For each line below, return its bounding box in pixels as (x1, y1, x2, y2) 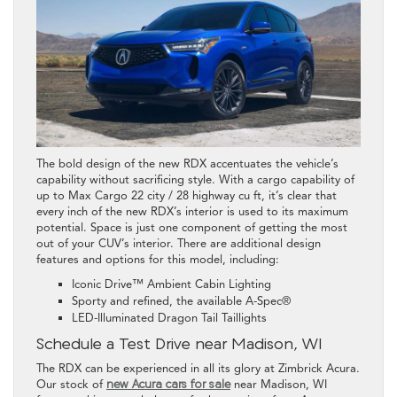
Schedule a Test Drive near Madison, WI (36, 333, 323, 353)
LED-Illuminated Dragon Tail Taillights (72, 310, 267, 325)
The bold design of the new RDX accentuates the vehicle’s (36, 156, 339, 171)
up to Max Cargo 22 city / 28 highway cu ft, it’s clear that (36, 188, 337, 203)
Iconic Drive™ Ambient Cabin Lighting (72, 276, 271, 292)
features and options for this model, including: (36, 252, 279, 267)
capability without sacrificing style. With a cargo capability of (36, 172, 354, 187)
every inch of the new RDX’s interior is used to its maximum (36, 204, 348, 219)
